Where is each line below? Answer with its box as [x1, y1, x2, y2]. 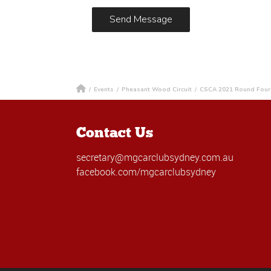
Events [94, 85, 114, 94]
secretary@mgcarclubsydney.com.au [76, 150, 234, 164]
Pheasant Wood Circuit [122, 85, 192, 94]
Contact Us [76, 123, 154, 141]
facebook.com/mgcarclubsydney [76, 165, 217, 178]
